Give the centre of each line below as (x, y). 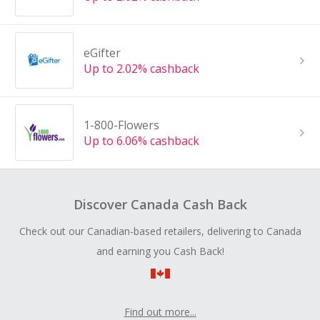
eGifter (102, 52)
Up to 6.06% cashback (141, 140)
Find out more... (160, 311)
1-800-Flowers (121, 125)
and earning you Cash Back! (160, 251)
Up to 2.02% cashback (141, 68)
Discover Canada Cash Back (160, 204)
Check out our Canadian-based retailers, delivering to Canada (160, 231)
